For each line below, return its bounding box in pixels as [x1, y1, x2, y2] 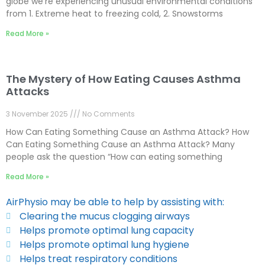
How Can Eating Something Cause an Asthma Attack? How [6, 126, 249, 138]
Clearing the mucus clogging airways [19, 209, 190, 224]
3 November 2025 [6, 109, 70, 119]
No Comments [80, 109, 135, 119]
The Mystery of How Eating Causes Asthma [6, 72, 241, 87]
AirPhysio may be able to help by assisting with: [6, 195, 224, 209]
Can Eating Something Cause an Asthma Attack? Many [6, 138, 235, 151]
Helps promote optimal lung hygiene [19, 238, 189, 252]
